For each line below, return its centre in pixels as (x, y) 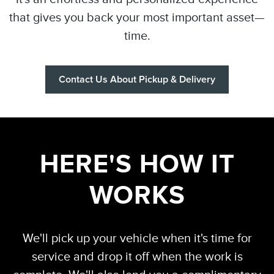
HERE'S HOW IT (137, 164)
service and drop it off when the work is (137, 257)
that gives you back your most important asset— (137, 17)
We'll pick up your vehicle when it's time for (137, 238)
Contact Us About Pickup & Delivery (137, 80)
